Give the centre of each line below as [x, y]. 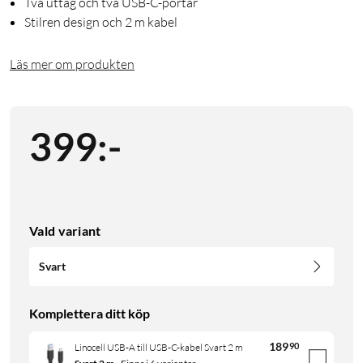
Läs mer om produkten [72, 64]
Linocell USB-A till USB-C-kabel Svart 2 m [159, 347]
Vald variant [65, 231]
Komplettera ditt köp [90, 314]
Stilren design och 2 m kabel [101, 22]
